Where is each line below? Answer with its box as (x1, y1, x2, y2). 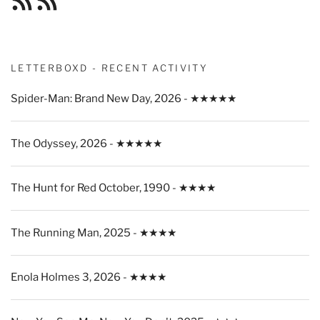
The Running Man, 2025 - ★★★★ (11, 226, 176, 239)
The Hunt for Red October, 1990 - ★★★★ (11, 181, 216, 195)
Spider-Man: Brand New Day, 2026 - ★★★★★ (11, 92, 236, 106)
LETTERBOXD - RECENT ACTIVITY (11, 61, 209, 74)
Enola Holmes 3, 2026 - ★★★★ (11, 271, 166, 284)
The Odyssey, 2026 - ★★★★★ (11, 136, 162, 150)
